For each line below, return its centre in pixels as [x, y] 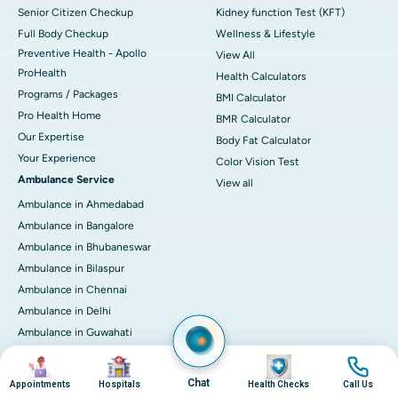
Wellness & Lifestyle [266, 34]
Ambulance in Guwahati [75, 333]
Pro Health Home [60, 116]
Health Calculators [261, 77]
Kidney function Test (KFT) [280, 13]
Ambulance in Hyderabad [78, 354]
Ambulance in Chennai [72, 290]
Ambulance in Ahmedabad [81, 205]
